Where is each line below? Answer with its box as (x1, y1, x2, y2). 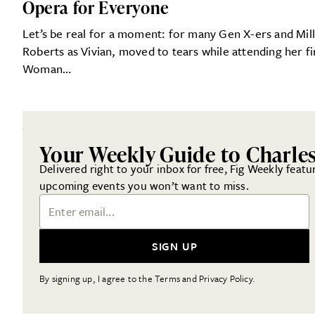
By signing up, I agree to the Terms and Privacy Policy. (39, 271, 255, 285)
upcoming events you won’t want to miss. (39, 176, 249, 194)
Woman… (22, 59, 72, 77)
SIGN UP (151, 238, 198, 254)
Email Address (39, 193, 110, 210)
